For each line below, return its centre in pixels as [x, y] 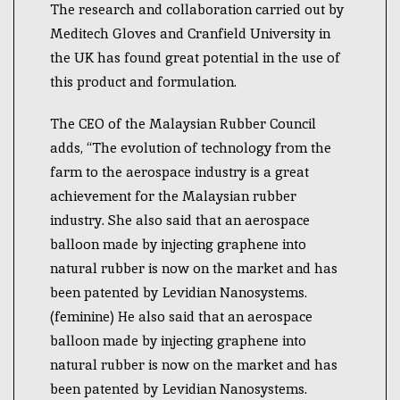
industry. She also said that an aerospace [180, 220]
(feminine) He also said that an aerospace [181, 317]
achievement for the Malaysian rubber [173, 196]
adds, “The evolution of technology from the [191, 148]
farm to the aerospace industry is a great [179, 172]
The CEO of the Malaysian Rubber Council [183, 124]
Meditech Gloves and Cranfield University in [190, 33]
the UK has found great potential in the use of [195, 58]
